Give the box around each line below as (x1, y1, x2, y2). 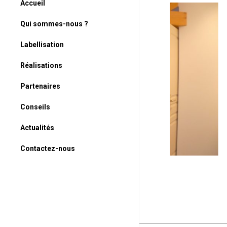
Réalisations (20, 61, 62, 69)
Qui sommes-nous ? (20, 20, 88, 28)
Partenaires (20, 82, 60, 90)
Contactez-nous (20, 144, 75, 153)
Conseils (20, 103, 50, 111)
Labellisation (20, 41, 64, 49)
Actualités (20, 124, 54, 132)
